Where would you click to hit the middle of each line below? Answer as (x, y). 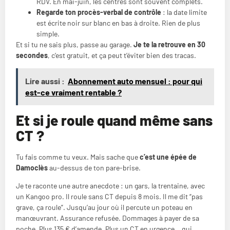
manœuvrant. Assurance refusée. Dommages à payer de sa (108, 218)
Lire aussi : (45, 81)
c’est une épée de (168, 157)
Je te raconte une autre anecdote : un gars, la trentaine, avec (110, 186)
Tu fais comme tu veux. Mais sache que (78, 157)
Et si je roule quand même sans (114, 120)
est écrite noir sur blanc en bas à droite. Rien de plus (118, 23)
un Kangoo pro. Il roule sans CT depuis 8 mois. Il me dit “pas (109, 196)
